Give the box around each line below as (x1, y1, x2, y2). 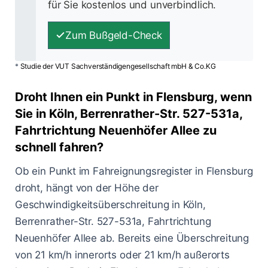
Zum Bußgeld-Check (65, 29, 162, 42)
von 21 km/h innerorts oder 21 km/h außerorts (15, 249, 230, 261)
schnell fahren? (15, 140, 103, 155)
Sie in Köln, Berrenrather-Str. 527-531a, (15, 106, 242, 121)
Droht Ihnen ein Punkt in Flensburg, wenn (15, 90, 252, 105)
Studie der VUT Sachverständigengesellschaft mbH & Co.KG (20, 62, 216, 71)
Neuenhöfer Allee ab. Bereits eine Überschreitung (15, 232, 249, 245)
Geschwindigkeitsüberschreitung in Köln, (15, 199, 206, 211)
